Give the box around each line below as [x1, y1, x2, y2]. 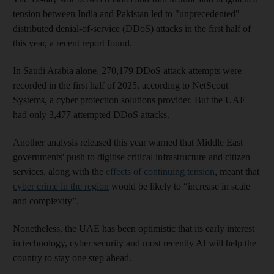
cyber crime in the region [13, 181, 109, 192]
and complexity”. [13, 196, 79, 207]
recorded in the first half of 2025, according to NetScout [13, 80, 228, 91]
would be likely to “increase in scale [109, 181, 250, 192]
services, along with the [13, 166, 106, 177]
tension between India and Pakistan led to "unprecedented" [13, 9, 240, 20]
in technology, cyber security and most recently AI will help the [13, 238, 256, 249]
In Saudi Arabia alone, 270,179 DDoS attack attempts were [13, 65, 242, 76]
